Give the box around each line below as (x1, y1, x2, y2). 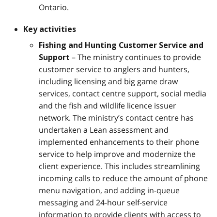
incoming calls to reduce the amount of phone (39, 172, 208, 184)
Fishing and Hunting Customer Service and (39, 40, 203, 50)
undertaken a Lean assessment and (39, 124, 169, 135)
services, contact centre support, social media (39, 88, 206, 99)
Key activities (23, 24, 76, 34)
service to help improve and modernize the (39, 148, 196, 159)
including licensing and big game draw (39, 76, 178, 87)
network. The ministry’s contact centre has (39, 112, 194, 123)
